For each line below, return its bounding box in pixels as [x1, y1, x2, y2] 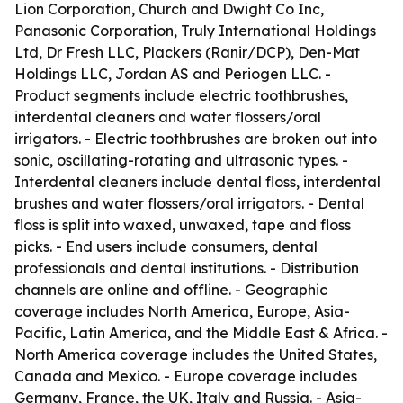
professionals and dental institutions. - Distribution [14, 259, 359, 277]
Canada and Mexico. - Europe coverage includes [14, 367, 357, 385]
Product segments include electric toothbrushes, [14, 86, 348, 104]
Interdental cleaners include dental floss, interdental [14, 173, 381, 191]
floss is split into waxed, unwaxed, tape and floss [14, 216, 351, 234]
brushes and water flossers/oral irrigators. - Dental [14, 194, 364, 212]
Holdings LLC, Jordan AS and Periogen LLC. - [14, 65, 331, 83]
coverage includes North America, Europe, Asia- [14, 302, 350, 320]
